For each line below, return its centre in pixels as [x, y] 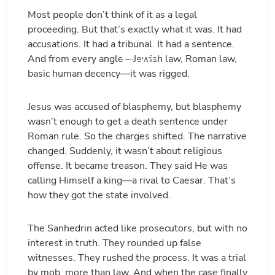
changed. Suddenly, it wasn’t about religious [125, 151]
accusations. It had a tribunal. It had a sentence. [131, 44]
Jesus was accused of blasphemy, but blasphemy [134, 107]
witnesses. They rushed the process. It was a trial [137, 258]
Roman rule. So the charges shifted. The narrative [137, 136]
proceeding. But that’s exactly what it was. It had [135, 29]
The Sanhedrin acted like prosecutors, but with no [137, 228]
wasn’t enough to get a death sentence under [128, 122]
